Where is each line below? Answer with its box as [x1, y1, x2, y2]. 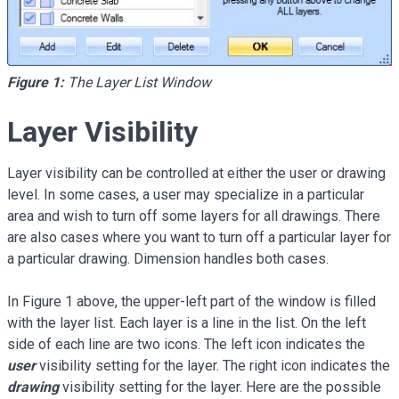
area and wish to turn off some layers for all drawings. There [7, 208, 380, 225]
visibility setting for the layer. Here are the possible [59, 379, 381, 396]
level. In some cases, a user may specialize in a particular [7, 186, 364, 204]
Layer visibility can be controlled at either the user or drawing [7, 165, 386, 183]
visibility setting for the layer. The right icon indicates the [36, 357, 390, 375]
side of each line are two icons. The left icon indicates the [7, 336, 365, 354]
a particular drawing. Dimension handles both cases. [7, 250, 329, 268]
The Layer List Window [64, 74, 211, 92]
